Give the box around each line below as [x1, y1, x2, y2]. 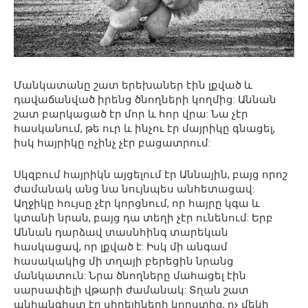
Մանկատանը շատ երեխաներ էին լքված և [14, 78, 252, 91]
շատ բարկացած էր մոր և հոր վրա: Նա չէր [14, 107, 248, 120]
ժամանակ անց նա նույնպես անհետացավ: [14, 182, 254, 195]
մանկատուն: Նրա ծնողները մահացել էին [14, 269, 246, 282]
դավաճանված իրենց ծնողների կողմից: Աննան [14, 93, 276, 106]
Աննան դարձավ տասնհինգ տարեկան [14, 225, 228, 239]
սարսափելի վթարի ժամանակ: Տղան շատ [14, 283, 249, 296]
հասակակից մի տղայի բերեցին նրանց [14, 254, 234, 267]
